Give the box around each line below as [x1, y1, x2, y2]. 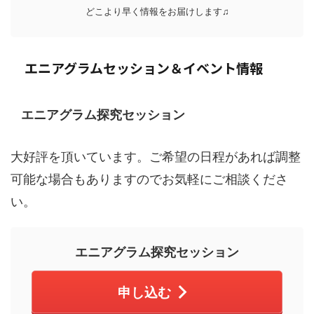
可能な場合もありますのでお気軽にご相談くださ [11, 172, 288, 187]
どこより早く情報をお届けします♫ [85, 6, 229, 18]
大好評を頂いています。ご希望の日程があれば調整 [11, 149, 301, 165]
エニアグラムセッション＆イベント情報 [25, 58, 263, 78]
